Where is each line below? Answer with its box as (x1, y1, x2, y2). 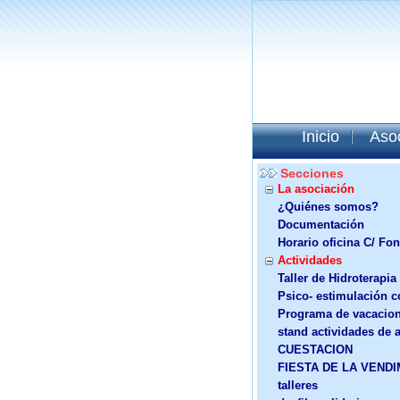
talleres (278, 379, 318, 392)
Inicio (302, 128, 339, 146)
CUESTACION (278, 343, 353, 356)
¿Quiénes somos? (278, 200, 379, 213)
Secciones (280, 166, 344, 180)
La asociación (278, 182, 354, 196)
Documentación (278, 218, 364, 231)
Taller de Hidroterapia (278, 271, 396, 285)
